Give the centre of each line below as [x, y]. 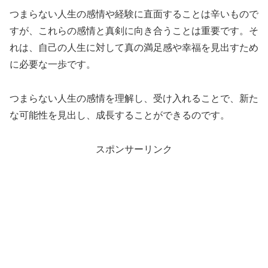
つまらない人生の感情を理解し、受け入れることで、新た [134, 99]
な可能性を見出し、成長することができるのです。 [120, 115]
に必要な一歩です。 [53, 65]
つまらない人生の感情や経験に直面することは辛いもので [134, 14]
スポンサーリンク [134, 149]
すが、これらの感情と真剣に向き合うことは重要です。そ [134, 31]
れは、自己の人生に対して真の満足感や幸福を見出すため [134, 48]
